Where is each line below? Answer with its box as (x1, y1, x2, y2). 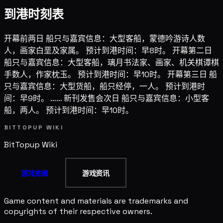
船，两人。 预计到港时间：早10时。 (4, 105, 133, 116)
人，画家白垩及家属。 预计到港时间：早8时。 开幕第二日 (4, 45, 212, 56)
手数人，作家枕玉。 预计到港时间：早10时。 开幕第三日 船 (4, 69, 217, 80)
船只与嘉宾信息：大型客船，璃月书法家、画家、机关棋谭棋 (4, 57, 219, 68)
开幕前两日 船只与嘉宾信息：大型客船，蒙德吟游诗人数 (4, 33, 205, 44)
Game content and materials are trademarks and (4, 196, 188, 207)
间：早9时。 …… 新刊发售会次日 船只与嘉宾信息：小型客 (4, 93, 209, 104)
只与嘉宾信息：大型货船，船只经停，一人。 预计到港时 (4, 81, 205, 92)
